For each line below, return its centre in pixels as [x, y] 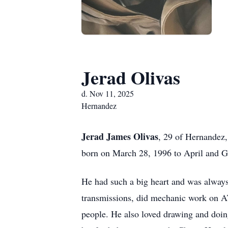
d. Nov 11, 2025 [108, 93]
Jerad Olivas [131, 77]
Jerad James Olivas [120, 136]
